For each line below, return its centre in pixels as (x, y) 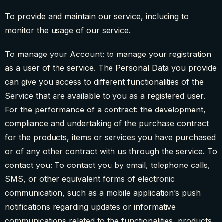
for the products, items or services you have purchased (110, 138)
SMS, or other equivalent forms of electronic (90, 179)
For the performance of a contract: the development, (105, 110)
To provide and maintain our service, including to (97, 17)
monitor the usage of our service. (68, 30)
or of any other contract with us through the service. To (111, 151)
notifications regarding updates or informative (90, 207)
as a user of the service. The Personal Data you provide (111, 68)
